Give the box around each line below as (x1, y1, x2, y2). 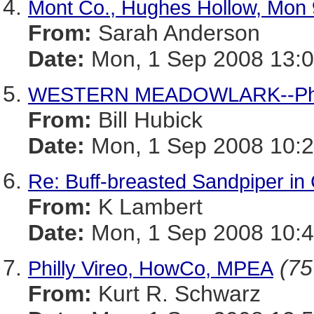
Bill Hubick (92, 107, 203, 132)
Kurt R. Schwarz (92, 281, 261, 306)
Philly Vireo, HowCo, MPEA (28, 257, 273, 280)
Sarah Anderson (92, 20, 260, 46)
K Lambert (92, 194, 203, 219)
